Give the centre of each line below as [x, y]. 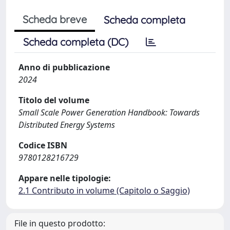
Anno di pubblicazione [64, 67]
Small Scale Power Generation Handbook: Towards [109, 112]
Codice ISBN [43, 145]
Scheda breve [55, 19]
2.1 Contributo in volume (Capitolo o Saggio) [104, 190]
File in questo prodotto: [60, 223]
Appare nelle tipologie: [65, 178]
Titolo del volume [54, 100]
